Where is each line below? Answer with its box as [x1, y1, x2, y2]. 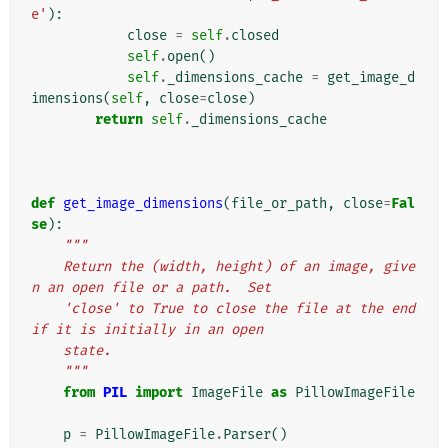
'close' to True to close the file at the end [31, 300, 63, 318]
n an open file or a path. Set [31, 279, 271, 297]
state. [63, 342, 111, 360]
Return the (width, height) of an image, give [31, 258, 63, 276]
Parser [223, 426, 271, 444]
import [135, 384, 183, 402]
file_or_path [231, 195, 327, 213]
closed [231, 27, 279, 45]
